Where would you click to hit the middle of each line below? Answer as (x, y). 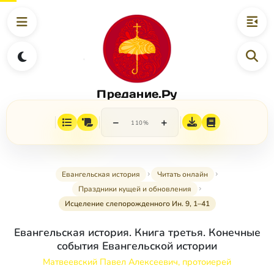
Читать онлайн (182, 175)
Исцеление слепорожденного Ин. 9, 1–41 (137, 204)
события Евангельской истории (137, 246)
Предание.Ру (137, 94)
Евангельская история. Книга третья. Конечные (137, 233)
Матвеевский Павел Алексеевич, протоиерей (137, 262)
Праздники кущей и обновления (135, 189)
